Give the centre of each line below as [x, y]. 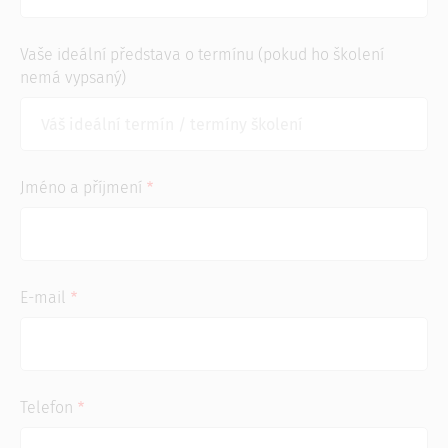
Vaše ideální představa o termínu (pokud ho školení [202, 55]
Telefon [46, 408]
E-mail [43, 298]
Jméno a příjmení [81, 188]
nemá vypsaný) [73, 78]
